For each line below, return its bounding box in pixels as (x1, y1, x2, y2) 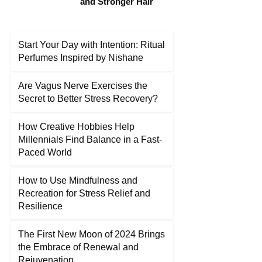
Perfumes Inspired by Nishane (18, 53, 143, 63)
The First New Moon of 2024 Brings (18, 229, 165, 239)
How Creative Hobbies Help (18, 122, 135, 132)
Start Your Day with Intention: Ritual (18, 40, 165, 50)
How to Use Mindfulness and (18, 175, 137, 185)
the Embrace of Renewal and (18, 242, 139, 252)
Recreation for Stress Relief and (18, 188, 150, 198)
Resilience (18, 201, 63, 211)
